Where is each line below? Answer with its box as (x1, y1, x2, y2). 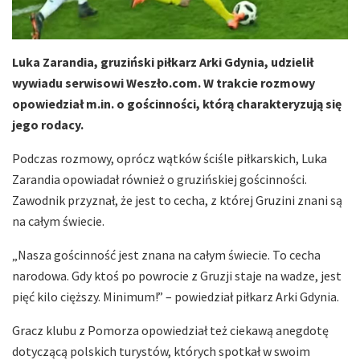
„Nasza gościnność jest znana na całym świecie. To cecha (12, 247, 321, 264)
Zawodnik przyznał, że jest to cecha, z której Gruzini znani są (12, 192, 342, 209)
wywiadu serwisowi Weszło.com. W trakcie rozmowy (12, 75, 315, 92)
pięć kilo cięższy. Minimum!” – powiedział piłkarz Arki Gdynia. (12, 288, 339, 305)
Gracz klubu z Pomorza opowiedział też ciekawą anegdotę (12, 322, 329, 339)
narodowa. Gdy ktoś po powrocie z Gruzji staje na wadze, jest (12, 268, 342, 284)
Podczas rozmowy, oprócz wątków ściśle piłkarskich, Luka (12, 150, 327, 167)
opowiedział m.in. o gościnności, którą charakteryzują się (12, 96, 342, 112)
